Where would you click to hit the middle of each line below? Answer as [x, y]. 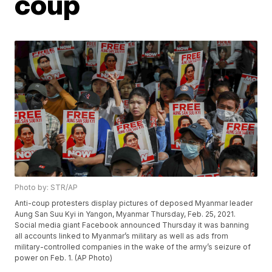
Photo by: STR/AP [46, 188]
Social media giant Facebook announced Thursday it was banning [132, 225]
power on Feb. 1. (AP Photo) [64, 258]
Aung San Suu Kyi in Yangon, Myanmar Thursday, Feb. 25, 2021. [125, 214]
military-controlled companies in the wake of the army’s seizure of [133, 247]
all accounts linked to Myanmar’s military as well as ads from [122, 236]
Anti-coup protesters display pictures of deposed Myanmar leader [134, 203]
